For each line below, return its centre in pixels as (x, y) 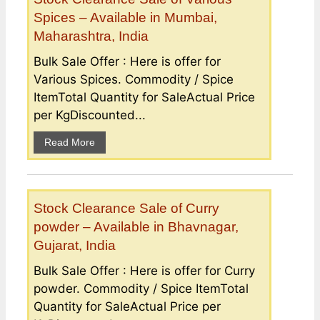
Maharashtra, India (91, 36)
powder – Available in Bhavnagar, (136, 226)
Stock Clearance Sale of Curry (126, 208)
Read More (70, 142)
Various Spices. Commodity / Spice (134, 79)
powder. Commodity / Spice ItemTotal (141, 288)
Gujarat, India (75, 245)
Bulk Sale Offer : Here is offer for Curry (144, 270)
